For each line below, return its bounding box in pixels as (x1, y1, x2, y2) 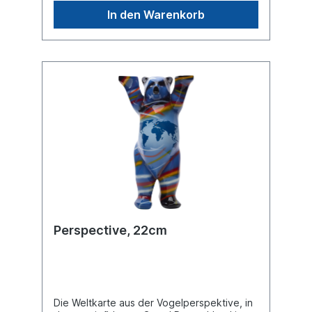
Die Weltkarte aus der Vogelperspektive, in (54, 296, 253, 309)
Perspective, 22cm (54, 222, 167, 237)
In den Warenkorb (107, 7, 205, 22)
